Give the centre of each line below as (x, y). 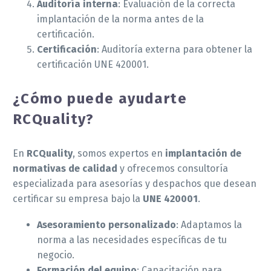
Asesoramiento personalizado (106, 224)
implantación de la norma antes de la (120, 19)
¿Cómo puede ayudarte (100, 99)
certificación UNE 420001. (93, 65)
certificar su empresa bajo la (78, 199)
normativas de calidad (65, 169)
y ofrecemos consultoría (173, 169)
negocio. (56, 255)
